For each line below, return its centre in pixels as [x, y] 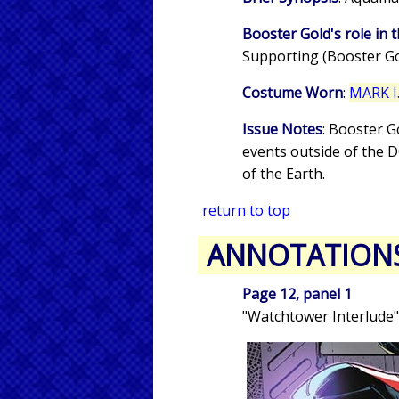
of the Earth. [284, 173]
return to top [246, 210]
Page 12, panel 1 [297, 293]
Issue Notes [282, 129]
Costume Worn [293, 92]
